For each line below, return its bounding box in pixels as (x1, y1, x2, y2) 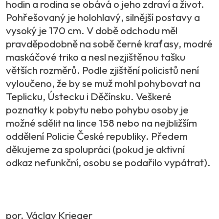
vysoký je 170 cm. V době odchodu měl (6, 23, 177, 37)
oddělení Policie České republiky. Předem (6, 129, 188, 142)
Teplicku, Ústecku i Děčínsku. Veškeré (6, 89, 172, 103)
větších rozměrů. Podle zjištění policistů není (6, 63, 199, 76)
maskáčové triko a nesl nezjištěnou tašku (6, 50, 185, 63)
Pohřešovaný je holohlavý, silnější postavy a (6, 10, 200, 23)
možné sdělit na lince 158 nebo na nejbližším (6, 116, 197, 129)
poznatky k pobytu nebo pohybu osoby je (6, 103, 189, 116)
